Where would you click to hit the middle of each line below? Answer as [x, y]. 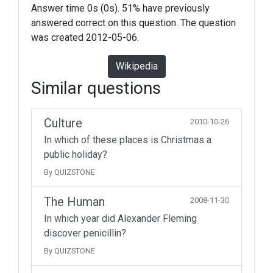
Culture [63, 123]
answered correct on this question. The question [133, 23]
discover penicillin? [85, 233]
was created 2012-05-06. [85, 37]
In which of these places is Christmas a [128, 140]
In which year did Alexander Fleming [120, 218]
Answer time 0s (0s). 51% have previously [120, 8]
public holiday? [76, 154]
